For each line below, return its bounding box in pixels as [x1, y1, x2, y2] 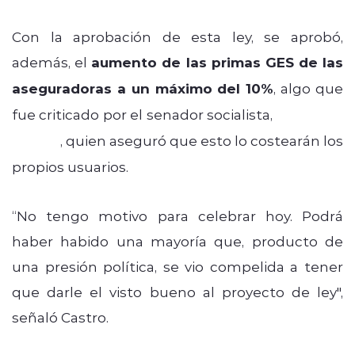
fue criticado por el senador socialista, [12, 105, 277, 123]
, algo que [273, 78, 344, 97]
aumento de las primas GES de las [91, 52, 343, 71]
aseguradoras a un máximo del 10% [12, 78, 274, 97]
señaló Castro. [12, 307, 109, 326]
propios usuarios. [12, 157, 128, 175]
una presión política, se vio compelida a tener [12, 257, 343, 275]
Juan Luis [276, 105, 344, 124]
